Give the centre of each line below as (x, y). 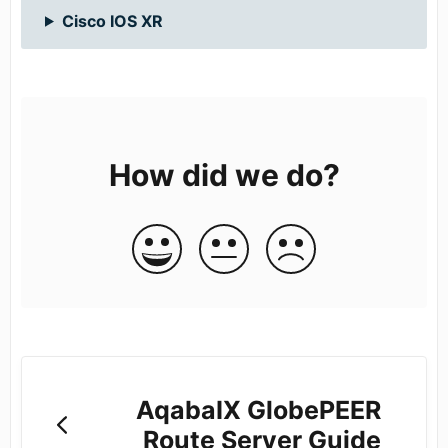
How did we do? (224, 174)
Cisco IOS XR (112, 20)
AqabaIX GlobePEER (258, 410)
